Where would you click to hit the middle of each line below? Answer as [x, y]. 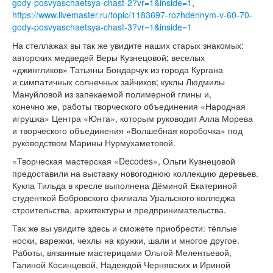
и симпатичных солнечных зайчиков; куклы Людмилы [119, 82]
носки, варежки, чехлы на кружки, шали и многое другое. [126, 240]
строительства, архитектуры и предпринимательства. [119, 210]
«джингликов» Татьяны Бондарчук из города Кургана [118, 70]
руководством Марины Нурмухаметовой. [94, 143]
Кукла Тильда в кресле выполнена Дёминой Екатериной [125, 186]
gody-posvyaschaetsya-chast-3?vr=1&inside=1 [102, 27]
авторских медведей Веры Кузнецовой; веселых [108, 58]
